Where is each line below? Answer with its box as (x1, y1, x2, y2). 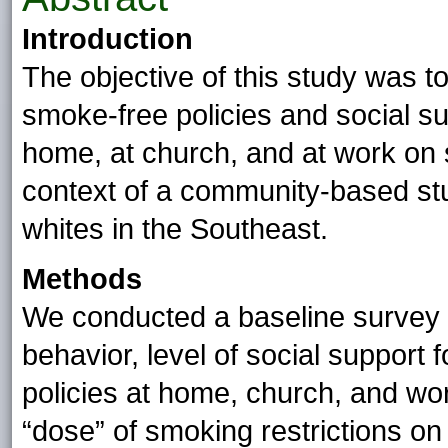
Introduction (22, 23, 193, 55)
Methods (22, 263, 142, 295)
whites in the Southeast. (22, 213, 328, 245)
